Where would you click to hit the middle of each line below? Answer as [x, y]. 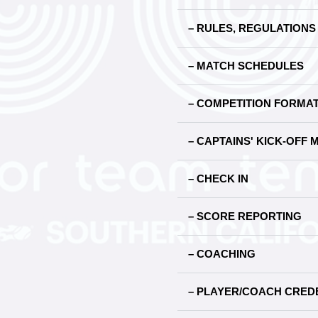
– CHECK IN [218, 179]
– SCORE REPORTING [245, 216]
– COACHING [222, 254]
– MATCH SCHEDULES [246, 66]
